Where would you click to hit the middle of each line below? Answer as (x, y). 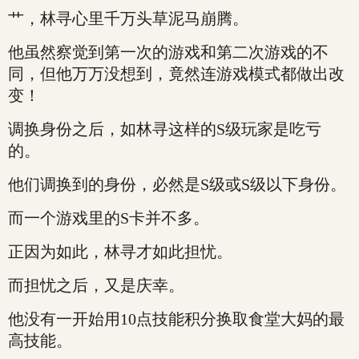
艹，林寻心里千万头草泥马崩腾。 (128, 18)
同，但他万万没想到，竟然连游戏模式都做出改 (176, 74)
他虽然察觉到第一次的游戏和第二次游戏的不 (168, 52)
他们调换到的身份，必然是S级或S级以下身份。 (177, 184)
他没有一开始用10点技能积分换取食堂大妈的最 (176, 319)
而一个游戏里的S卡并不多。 (109, 218)
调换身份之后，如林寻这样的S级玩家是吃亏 (165, 129)
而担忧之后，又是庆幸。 (96, 285)
